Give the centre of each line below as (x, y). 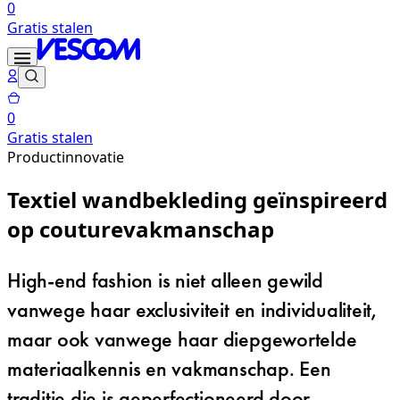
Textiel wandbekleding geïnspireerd (197, 199)
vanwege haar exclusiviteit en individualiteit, (192, 309)
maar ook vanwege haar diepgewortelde (182, 338)
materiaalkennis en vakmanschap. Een (169, 368)
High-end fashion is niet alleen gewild (165, 279)
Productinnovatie (66, 157)
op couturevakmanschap (141, 229)
